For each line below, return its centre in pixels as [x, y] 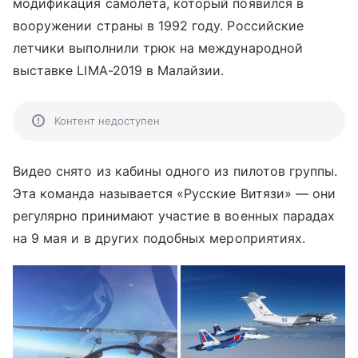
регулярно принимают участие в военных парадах [174, 216]
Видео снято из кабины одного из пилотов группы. [175, 171]
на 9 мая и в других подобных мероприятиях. [159, 238]
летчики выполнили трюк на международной [158, 48]
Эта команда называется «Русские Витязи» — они [175, 193]
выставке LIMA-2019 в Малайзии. [119, 70]
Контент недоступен [107, 121]
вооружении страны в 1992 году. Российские [158, 26]
